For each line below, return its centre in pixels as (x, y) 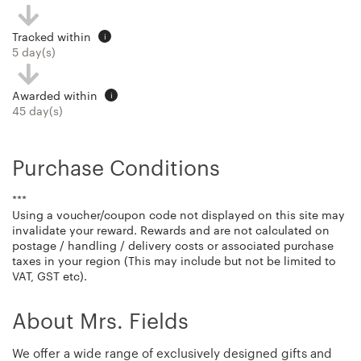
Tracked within (53, 36)
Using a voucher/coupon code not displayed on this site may (178, 214)
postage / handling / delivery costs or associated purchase (173, 245)
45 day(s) (37, 110)
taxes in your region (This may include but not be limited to (174, 260)
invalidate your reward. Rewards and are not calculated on (171, 230)
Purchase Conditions (116, 167)
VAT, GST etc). (50, 276)
